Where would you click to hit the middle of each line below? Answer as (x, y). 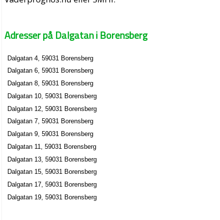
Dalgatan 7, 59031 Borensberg (51, 121)
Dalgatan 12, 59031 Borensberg (52, 109)
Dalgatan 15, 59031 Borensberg (52, 172)
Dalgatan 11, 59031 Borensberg (52, 146)
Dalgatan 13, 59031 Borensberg (52, 159)
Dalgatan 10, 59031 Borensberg (52, 96)
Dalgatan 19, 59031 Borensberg (52, 197)
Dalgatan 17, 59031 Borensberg (52, 185)
